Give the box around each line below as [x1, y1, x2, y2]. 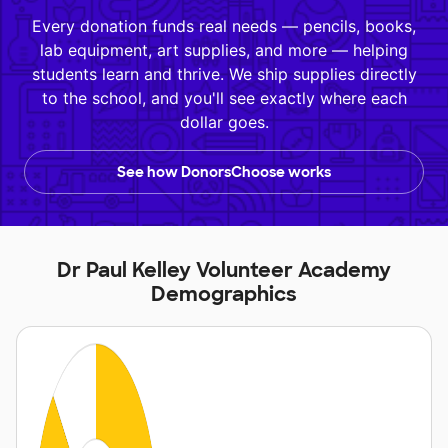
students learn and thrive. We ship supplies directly [31, 64, 417, 85]
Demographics [151, 281, 297, 308]
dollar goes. [179, 112, 269, 133]
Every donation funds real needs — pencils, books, [32, 16, 416, 37]
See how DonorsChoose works [117, 163, 331, 182]
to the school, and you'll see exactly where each [41, 88, 407, 109]
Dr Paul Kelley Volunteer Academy [57, 257, 391, 284]
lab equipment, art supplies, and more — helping [40, 40, 408, 61]
